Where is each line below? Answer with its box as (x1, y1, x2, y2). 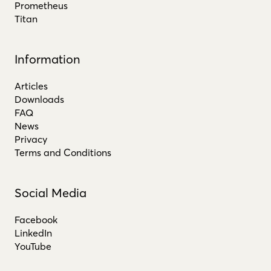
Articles (15, 79, 48, 92)
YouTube (15, 240, 51, 252)
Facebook (15, 213, 57, 226)
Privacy (15, 132, 47, 145)
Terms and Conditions (15, 146, 111, 158)
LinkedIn (15, 226, 52, 239)
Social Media (15, 184, 87, 200)
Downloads (15, 93, 64, 105)
